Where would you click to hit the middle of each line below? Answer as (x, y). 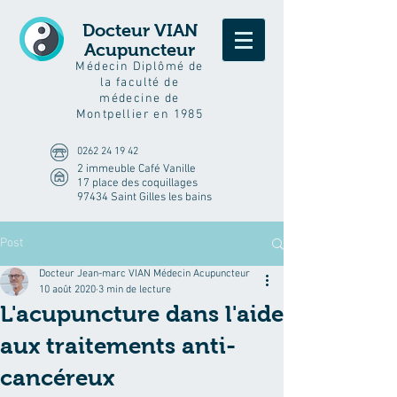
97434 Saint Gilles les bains (144, 198)
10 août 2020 (67, 290)
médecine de (140, 99)
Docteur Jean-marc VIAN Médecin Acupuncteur (144, 274)
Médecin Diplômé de (140, 67)
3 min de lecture (135, 290)
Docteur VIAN (140, 30)
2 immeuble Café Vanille (136, 169)
